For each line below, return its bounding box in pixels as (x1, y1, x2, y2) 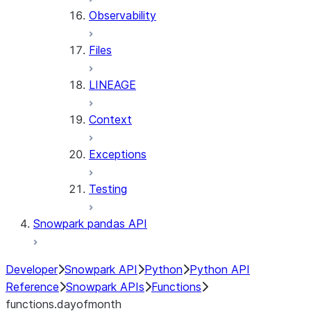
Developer (6, 262, 58, 276)
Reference (6, 280, 59, 294)
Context (89, 112, 132, 126)
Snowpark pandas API (33, 217, 147, 230)
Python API (190, 262, 250, 276)
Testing (89, 182, 127, 196)
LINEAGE (89, 78, 136, 92)
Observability (89, 8, 156, 22)
